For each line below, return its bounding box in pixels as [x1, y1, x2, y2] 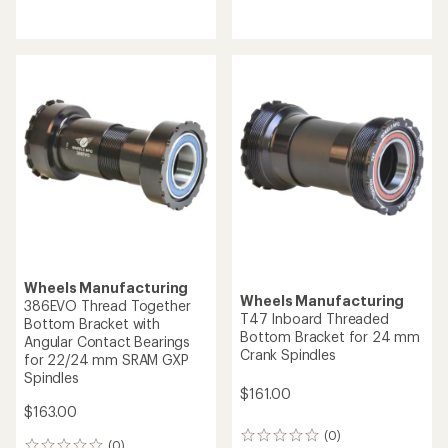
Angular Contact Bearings [24, 333, 191, 350]
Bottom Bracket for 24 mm [240, 328, 421, 346]
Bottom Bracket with [24, 315, 160, 332]
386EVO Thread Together [24, 297, 191, 314]
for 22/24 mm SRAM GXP [24, 351, 189, 368]
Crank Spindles [240, 346, 336, 364]
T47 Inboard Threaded [240, 310, 389, 328]
